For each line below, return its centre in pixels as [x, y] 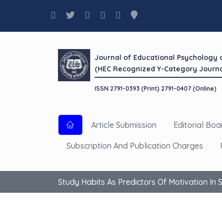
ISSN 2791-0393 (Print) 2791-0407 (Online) [156, 88]
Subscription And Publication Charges [135, 146]
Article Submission [124, 125]
